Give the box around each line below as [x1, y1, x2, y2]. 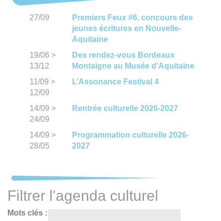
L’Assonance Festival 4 [72, 77, 159, 86]
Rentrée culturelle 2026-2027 [72, 104, 178, 112]
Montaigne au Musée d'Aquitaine [72, 61, 194, 70]
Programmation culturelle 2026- [72, 130, 189, 139]
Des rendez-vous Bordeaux [72, 50, 175, 59]
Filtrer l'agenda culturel [7, 187, 158, 204]
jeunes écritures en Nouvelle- [72, 24, 181, 33]
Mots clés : [7, 208, 47, 217]
